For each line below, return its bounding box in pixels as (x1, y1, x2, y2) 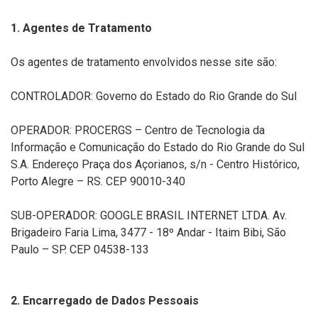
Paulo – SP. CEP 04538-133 (11, 243, 149, 256)
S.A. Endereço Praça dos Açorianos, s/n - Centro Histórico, (11, 158, 300, 171)
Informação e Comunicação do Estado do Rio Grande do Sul (11, 141, 305, 154)
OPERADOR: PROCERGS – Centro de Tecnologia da (11, 124, 265, 137)
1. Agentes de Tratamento (11, 21, 152, 35)
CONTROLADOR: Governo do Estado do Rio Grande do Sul (11, 89, 297, 103)
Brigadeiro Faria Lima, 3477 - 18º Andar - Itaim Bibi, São (11, 226, 286, 239)
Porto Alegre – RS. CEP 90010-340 (11, 175, 185, 188)
